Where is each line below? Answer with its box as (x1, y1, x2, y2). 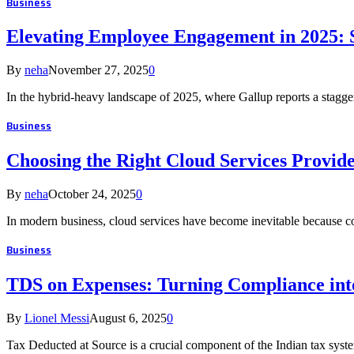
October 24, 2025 (48, 187, 136, 201)
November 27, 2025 (48, 63, 149, 77)
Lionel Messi (24, 311, 89, 325)
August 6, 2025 (89, 311, 167, 325)
